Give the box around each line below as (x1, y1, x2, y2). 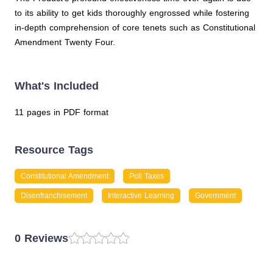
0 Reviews (15, 232, 68, 244)
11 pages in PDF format (15, 107, 108, 117)
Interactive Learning (108, 191, 174, 200)
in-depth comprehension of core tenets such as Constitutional (15, 23, 255, 32)
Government (195, 191, 236, 200)
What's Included (15, 80, 99, 92)
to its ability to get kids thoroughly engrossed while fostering (15, 8, 249, 18)
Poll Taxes (129, 172, 164, 180)
